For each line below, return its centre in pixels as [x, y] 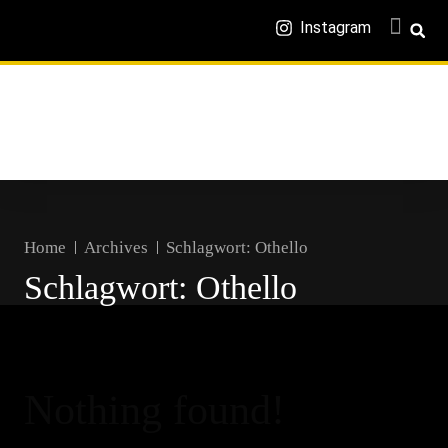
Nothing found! [154, 410]
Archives [116, 247]
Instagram [335, 27]
